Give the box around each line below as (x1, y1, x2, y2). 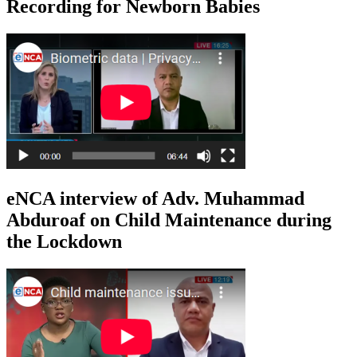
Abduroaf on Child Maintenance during (6, 209, 331, 230)
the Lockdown (6, 230, 122, 252)
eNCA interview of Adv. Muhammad (6, 187, 304, 209)
